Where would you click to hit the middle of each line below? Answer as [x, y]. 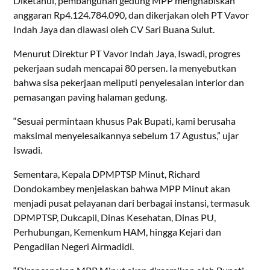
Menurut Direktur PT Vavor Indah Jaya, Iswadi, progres [127, 54]
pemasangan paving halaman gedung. [90, 97]
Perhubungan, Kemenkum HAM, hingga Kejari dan [118, 232]
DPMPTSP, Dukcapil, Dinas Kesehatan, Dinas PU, [115, 218]
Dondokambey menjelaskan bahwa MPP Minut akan [122, 189]
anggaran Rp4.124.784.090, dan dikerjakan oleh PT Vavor [131, 15]
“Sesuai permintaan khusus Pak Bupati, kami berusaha [125, 121]
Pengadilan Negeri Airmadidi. [74, 246]
